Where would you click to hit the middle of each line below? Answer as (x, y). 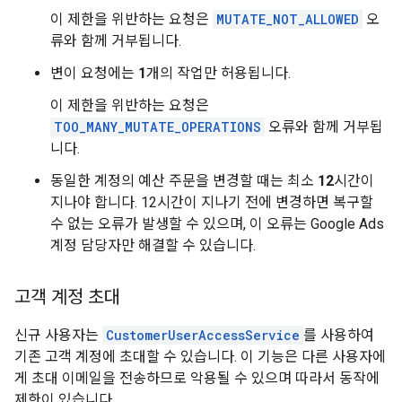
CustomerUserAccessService (203, 335)
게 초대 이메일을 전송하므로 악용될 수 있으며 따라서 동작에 (197, 378)
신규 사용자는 (58, 335)
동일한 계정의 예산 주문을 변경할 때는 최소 (184, 181)
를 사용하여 (339, 335)
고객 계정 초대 (67, 297)
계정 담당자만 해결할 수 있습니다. (153, 245)
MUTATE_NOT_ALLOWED (288, 19)
